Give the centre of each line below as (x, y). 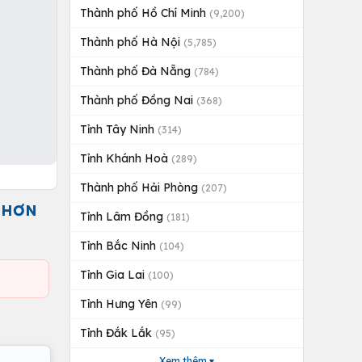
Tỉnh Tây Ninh (119, 129)
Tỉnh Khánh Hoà (126, 158)
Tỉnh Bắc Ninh (120, 246)
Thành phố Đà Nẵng (137, 71)
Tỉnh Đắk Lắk (118, 333)
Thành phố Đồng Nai (138, 100)
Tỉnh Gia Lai (114, 275)
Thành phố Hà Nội (132, 42)
